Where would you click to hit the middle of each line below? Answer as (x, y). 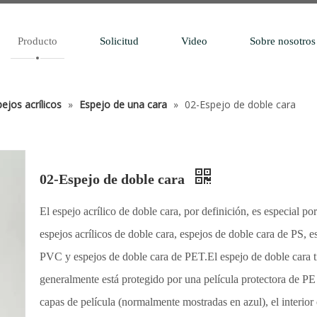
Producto (37, 41)
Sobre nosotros (282, 41)
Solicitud (119, 41)
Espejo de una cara (123, 104)
